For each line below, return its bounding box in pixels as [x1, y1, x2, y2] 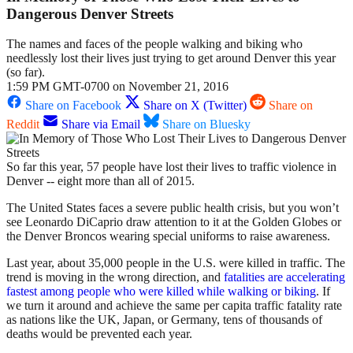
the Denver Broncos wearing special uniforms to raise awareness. [6, 229, 330, 243]
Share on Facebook [25, 98, 121, 113]
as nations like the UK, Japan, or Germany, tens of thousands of [6, 313, 322, 327]
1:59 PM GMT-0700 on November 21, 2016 [6, 80, 229, 94]
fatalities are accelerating [224, 270, 345, 284]
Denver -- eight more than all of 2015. [6, 174, 195, 188]
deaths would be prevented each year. [6, 327, 192, 341]
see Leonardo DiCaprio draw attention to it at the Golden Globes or [6, 215, 341, 229]
